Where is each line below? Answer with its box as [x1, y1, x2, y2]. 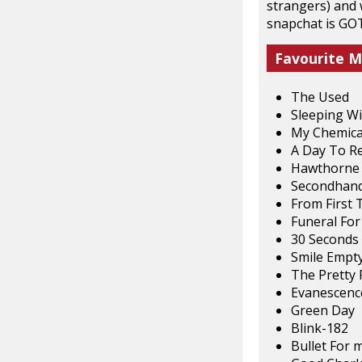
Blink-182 [291, 318, 348, 337]
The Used [291, 87, 349, 106]
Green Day [291, 301, 355, 319]
